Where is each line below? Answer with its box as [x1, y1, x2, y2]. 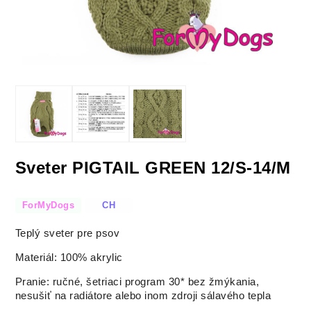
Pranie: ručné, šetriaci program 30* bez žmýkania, [15, 276, 260, 288]
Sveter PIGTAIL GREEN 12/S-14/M [15, 158, 291, 177]
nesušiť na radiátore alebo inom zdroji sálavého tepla [15, 290, 271, 302]
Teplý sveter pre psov [15, 228, 120, 239]
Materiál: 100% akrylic [15, 252, 123, 264]
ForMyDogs [22, 199, 75, 210]
